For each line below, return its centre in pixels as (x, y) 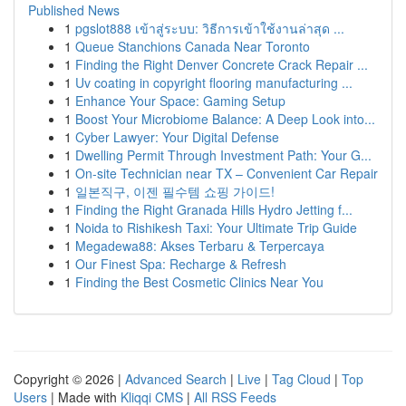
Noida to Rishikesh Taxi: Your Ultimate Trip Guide (216, 227)
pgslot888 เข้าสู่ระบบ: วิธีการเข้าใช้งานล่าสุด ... (210, 28)
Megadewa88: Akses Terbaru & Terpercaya (200, 246)
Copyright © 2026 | (69, 379)
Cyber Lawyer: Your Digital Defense (177, 137)
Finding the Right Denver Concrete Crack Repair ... (222, 64)
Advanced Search (176, 379)
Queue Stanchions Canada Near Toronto (193, 46)
